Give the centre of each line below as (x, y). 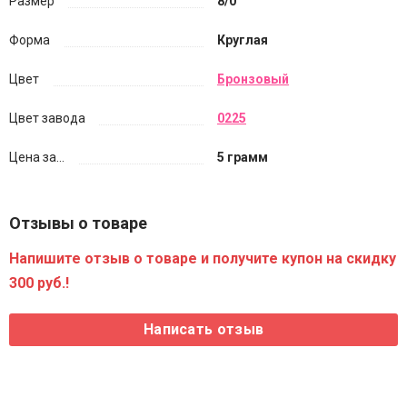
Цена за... (37, 157)
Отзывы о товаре (78, 223)
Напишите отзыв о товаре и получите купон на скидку (203, 258)
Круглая (243, 40)
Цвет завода (47, 118)
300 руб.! (39, 283)
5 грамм (243, 157)
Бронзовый (253, 79)
